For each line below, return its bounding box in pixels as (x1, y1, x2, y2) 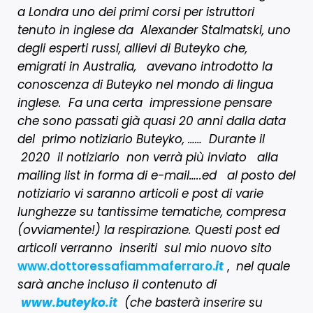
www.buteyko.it (21, 293, 117, 311)
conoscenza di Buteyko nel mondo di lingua (17, 75, 273, 93)
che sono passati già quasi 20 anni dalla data (17, 112, 286, 129)
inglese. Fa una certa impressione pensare (17, 94, 272, 111)
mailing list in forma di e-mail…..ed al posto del (17, 166, 296, 184)
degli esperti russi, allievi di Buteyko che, (17, 39, 247, 57)
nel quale (229, 257, 290, 275)
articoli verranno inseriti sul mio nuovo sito (17, 239, 272, 256)
